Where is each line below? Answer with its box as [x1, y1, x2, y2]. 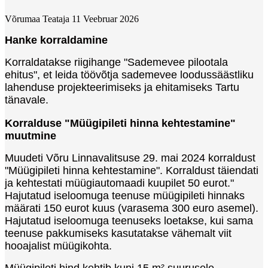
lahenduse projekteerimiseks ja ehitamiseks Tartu [5, 81, 239, 93]
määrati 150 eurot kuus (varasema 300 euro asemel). [5, 202, 258, 214]
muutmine [5, 129, 56, 142]
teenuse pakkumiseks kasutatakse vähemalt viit [5, 227, 232, 239]
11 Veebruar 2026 [72, 13, 139, 24]
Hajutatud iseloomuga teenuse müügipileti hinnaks [5, 189, 245, 202]
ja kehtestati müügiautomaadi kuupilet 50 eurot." [5, 176, 234, 189]
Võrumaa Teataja [5, 13, 69, 24]
